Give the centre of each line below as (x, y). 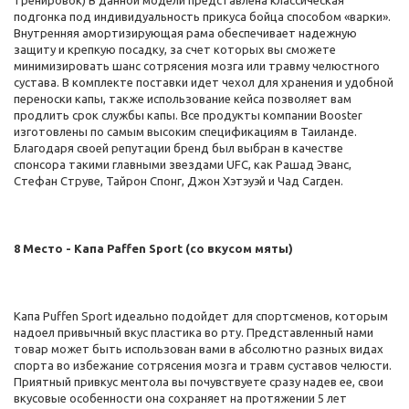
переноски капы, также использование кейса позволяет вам (183, 99)
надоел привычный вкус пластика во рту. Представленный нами (194, 332)
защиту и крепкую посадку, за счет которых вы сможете (175, 49)
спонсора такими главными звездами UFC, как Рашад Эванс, (183, 164)
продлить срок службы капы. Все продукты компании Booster (188, 115)
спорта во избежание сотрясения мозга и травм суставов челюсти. (203, 365)
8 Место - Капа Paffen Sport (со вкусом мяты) (153, 248)
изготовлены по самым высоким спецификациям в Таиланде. (185, 131)
